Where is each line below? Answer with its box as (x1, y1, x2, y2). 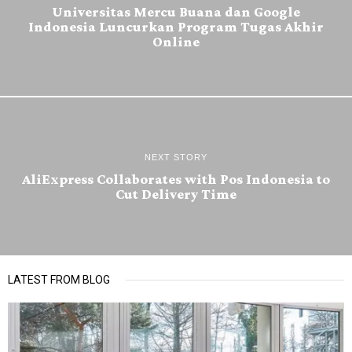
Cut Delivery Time (115, 185, 236, 202)
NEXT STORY (145, 152, 207, 162)
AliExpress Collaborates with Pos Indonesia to (22, 170, 330, 187)
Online (152, 33, 200, 49)
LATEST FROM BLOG (8, 273, 110, 287)
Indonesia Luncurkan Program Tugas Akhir (28, 18, 324, 35)
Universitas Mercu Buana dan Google (52, 3, 300, 20)
